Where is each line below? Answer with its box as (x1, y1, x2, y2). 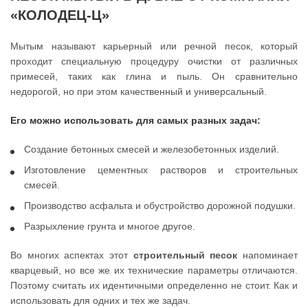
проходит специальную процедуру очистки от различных (10, 56, 298, 67)
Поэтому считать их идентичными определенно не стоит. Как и (10, 280, 298, 291)
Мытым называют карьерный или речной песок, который (10, 41, 298, 52)
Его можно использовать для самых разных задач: (10, 115, 261, 126)
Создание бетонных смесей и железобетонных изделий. (24, 144, 279, 155)
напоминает (237, 250, 298, 261)
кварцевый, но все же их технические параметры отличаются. (10, 265, 298, 276)
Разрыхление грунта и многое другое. (24, 221, 195, 232)
